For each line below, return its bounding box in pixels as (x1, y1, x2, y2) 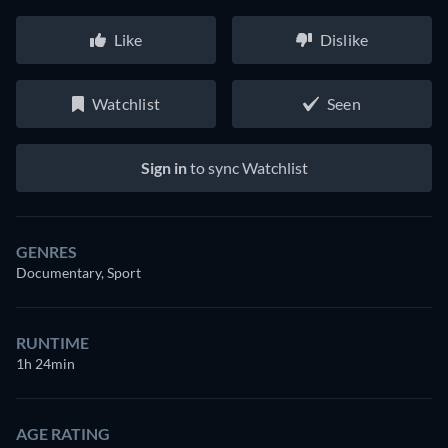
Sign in (140, 158, 187, 177)
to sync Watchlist (186, 158, 308, 177)
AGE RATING (16, 424, 110, 443)
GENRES (16, 242, 77, 261)
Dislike (319, 30, 369, 49)
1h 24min (16, 355, 75, 372)
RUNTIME (16, 333, 89, 352)
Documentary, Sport (16, 264, 141, 281)
